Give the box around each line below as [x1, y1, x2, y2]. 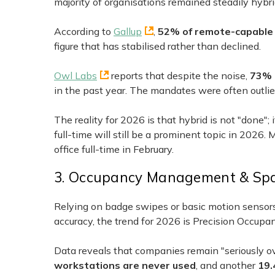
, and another [196, 259, 258, 272]
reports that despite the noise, [109, 69, 250, 82]
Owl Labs [54, 69, 97, 82]
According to [54, 25, 114, 37]
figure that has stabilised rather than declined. [54, 39, 261, 52]
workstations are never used [54, 259, 196, 272]
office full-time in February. [54, 142, 174, 155]
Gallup [114, 25, 142, 37]
